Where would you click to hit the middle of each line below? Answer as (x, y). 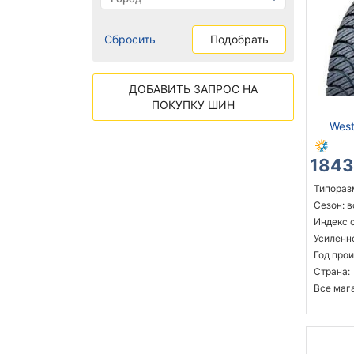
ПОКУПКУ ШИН (193, 105)
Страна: (332, 272)
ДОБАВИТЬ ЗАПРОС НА (193, 89)
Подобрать (239, 40)
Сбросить (130, 40)
